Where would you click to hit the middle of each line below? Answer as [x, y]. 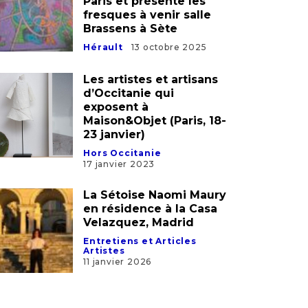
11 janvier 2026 [118, 180]
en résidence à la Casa [151, 127]
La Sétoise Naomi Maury [155, 113]
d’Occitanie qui [129, 12]
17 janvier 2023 [119, 82]
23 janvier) [114, 53]
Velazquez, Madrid [139, 141]
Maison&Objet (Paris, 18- [155, 39]
